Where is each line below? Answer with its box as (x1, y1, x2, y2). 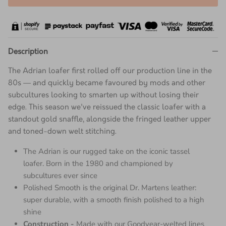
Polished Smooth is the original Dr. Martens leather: (23, 186, 196, 196)
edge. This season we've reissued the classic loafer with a (8, 106, 206, 116)
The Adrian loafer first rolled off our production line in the (8, 70, 212, 79)
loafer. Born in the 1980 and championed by (23, 161, 173, 172)
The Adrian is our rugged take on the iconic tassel (23, 149, 190, 160)
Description (8, 50, 48, 60)
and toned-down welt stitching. (8, 130, 117, 140)
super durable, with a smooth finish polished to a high (23, 198, 204, 208)
